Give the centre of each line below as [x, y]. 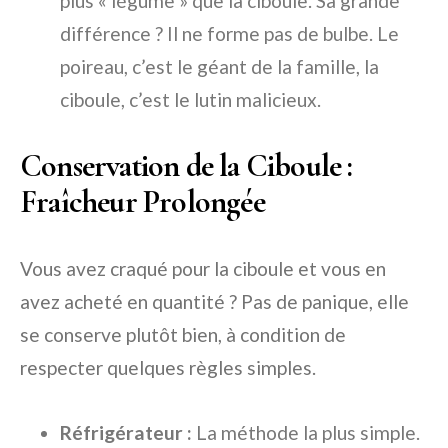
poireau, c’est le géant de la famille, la [219, 66]
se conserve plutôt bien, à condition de [183, 334]
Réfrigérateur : [126, 432]
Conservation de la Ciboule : [186, 165]
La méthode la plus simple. [306, 432]
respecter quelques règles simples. [168, 367]
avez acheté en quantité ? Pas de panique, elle [214, 301]
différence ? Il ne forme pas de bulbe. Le [229, 33]
